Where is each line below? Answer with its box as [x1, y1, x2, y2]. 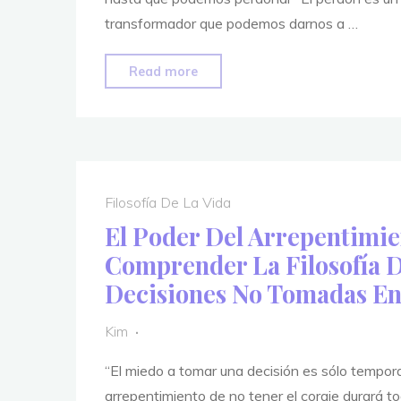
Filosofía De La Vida [104, 192, 231, 211]
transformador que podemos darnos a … [104, 14, 358, 32]
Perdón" [205, 137, 253, 153]
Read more [128, 64, 198, 80]
